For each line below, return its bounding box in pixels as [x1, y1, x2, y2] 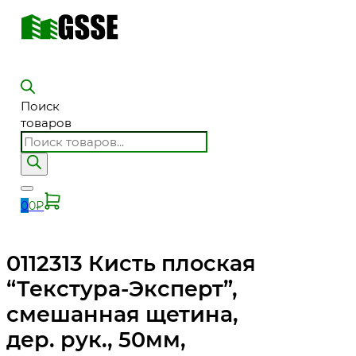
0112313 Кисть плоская [6, 250, 256, 277]
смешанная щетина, [6, 300, 238, 327]
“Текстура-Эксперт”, [6, 275, 238, 302]
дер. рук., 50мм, [6, 326, 186, 353]
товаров [21, 115, 72, 131]
